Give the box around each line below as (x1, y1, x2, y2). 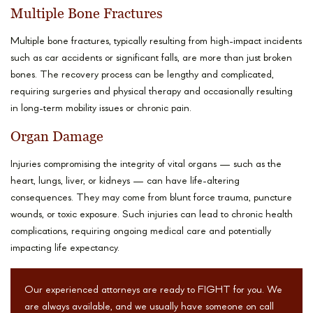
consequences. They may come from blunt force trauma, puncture (10, 193, 292, 204)
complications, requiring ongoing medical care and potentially (10, 226, 271, 238)
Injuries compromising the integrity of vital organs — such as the (10, 159, 282, 170)
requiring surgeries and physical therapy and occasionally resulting (10, 87, 293, 98)
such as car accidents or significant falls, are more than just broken (10, 53, 292, 64)
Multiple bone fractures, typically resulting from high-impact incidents (10, 36, 302, 48)
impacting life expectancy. (10, 243, 119, 254)
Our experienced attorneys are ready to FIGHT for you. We (24, 285, 282, 296)
